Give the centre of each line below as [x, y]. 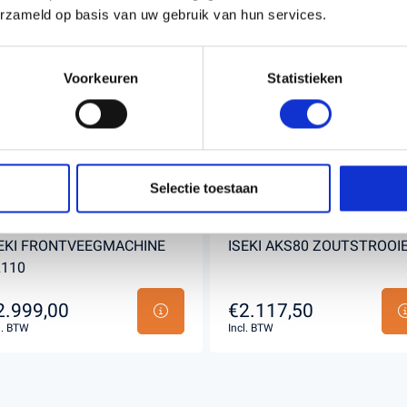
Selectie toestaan [203, 188]
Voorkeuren [101, 78]
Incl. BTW [250, 328]
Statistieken [305, 78]
